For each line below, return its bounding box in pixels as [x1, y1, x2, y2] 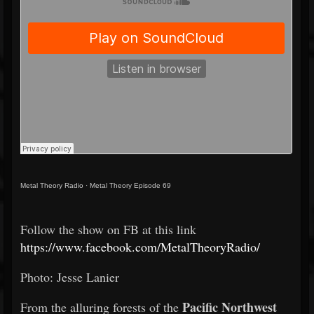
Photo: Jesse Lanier [20, 268, 119, 285]
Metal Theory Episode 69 [90, 182, 171, 189]
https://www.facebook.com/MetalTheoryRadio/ [20, 238, 260, 255]
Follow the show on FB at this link [20, 221, 196, 238]
